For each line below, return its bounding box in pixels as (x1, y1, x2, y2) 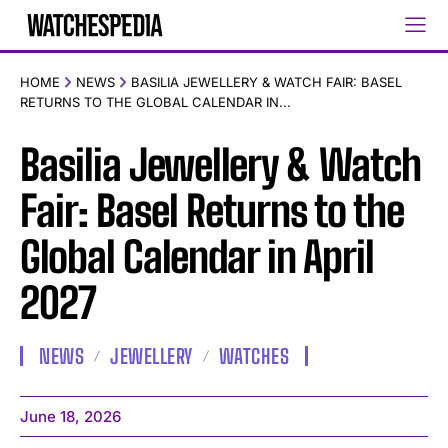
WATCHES (218, 344, 289, 369)
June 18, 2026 (20, 407, 121, 427)
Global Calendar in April (20, 232, 374, 283)
